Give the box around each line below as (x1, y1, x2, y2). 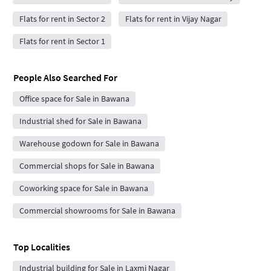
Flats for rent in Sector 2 (19, 13, 105, 24)
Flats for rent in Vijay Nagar (125, 13, 221, 24)
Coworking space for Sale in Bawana (19, 182, 148, 194)
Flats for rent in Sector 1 (19, 35, 105, 47)
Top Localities (13, 240, 70, 253)
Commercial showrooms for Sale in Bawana (19, 204, 175, 216)
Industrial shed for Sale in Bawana (19, 115, 142, 126)
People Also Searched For (13, 71, 117, 83)
